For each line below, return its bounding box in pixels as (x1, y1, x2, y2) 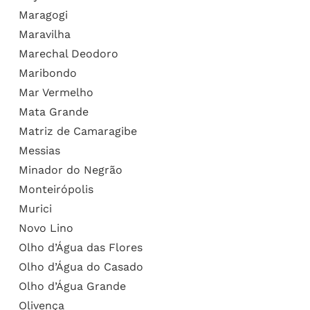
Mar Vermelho (18, 85, 93, 99)
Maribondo (18, 66, 77, 80)
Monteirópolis (18, 182, 93, 196)
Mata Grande (18, 104, 89, 118)
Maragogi (18, 8, 68, 21)
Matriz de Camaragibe (18, 124, 137, 138)
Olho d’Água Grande (18, 279, 126, 293)
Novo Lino (18, 221, 73, 235)
